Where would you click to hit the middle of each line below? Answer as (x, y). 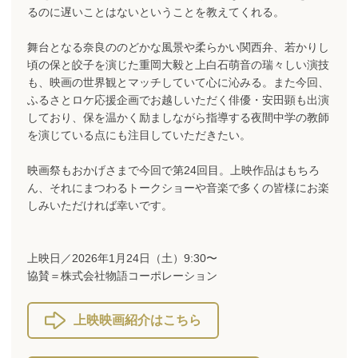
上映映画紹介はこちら (137, 320)
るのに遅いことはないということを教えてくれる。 (156, 12)
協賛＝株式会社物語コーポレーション (122, 276)
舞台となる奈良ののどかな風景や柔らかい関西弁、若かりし (178, 47)
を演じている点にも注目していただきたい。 (139, 135)
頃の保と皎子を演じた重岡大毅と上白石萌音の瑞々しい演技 (178, 65)
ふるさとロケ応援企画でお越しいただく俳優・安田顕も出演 (178, 100)
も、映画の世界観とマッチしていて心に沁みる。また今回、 (178, 82)
